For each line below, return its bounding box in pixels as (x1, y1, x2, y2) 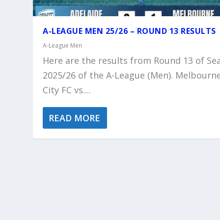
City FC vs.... (43, 84, 91, 96)
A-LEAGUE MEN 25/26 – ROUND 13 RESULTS (43, 26, 216, 37)
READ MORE (49, 112, 101, 124)
